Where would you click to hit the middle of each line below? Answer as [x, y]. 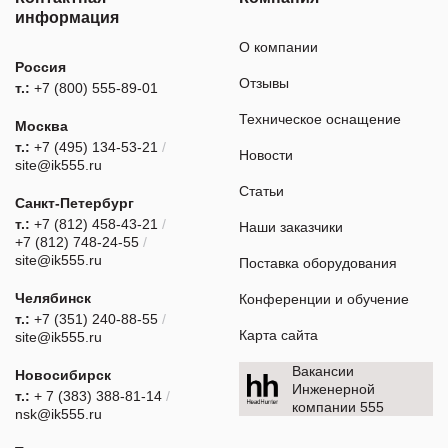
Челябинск [53, 298]
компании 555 [338, 407]
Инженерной [334, 389]
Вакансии [323, 371]
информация [67, 18]
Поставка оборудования [318, 263]
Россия [40, 67]
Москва [41, 126]
